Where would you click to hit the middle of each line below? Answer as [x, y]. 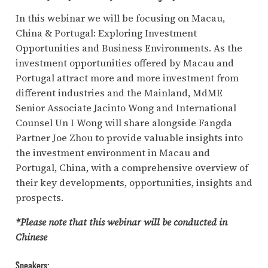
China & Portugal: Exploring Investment [106, 33]
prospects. [39, 198]
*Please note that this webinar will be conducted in [121, 222]
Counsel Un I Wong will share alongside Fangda [124, 123]
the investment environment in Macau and [112, 153]
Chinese [31, 237]
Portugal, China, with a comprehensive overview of [132, 168]
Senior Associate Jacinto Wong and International [126, 108]
